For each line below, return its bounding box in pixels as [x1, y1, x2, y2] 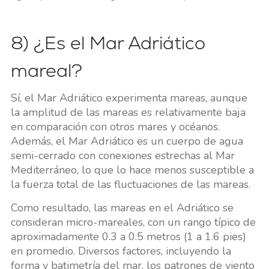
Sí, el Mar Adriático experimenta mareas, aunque [10, 91, 247, 106]
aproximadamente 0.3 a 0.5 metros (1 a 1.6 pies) [10, 229, 246, 244]
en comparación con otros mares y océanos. [10, 119, 220, 134]
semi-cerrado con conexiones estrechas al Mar [10, 148, 235, 163]
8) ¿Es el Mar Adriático [10, 31, 205, 55]
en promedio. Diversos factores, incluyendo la [10, 244, 231, 259]
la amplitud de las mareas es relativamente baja [10, 105, 246, 120]
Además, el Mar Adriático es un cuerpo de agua [10, 134, 243, 149]
